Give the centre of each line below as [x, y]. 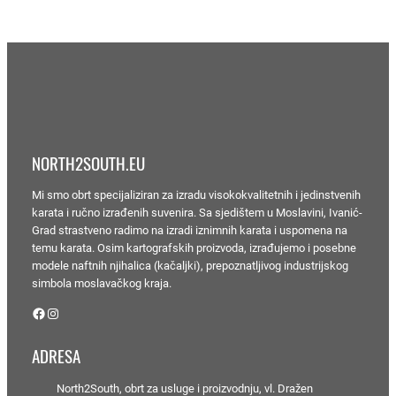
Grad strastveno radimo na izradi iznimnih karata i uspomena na [190, 231]
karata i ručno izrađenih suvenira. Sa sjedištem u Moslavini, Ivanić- [197, 213]
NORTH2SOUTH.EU [88, 164]
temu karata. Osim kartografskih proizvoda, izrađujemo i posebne [194, 248]
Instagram [51, 312]
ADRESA [56, 357]
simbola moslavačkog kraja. [102, 284]
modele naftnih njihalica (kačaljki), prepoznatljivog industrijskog [190, 266]
